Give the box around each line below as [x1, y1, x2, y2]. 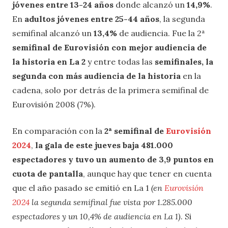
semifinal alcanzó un [12, 28, 94, 39]
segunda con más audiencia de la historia [12, 71, 181, 81]
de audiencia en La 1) [101, 211, 181, 222]
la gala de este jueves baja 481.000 [35, 140, 173, 151]
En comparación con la [12, 126, 104, 136]
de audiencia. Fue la [117, 28, 195, 39]
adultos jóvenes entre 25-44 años [24, 14, 159, 24]
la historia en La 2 [12, 56, 85, 67]
